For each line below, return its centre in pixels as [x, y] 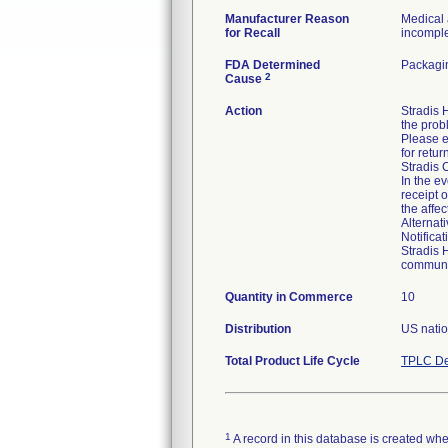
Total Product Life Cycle [292, 361]
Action [243, 111]
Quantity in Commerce [289, 297]
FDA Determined [272, 65]
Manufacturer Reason [287, 19]
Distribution [258, 329]
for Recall [252, 33]
